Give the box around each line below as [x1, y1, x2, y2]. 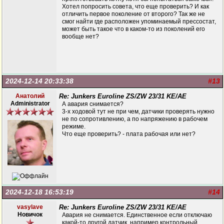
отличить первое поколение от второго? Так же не [62, 10, 205, 17]
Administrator [10, 100, 50, 107]
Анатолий [15, 92, 44, 99]
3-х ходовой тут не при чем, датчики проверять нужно [62, 108, 214, 115]
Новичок [17, 211, 42, 218]
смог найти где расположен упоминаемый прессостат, [62, 18, 216, 25]
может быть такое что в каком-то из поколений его [62, 25, 205, 32]
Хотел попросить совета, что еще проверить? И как [62, 3, 209, 10]
